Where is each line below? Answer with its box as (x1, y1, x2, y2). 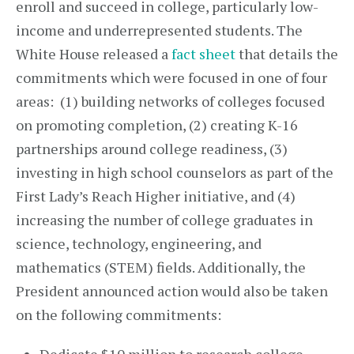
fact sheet (171, 44, 235, 63)
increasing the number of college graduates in (16, 210, 313, 229)
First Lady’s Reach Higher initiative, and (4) (16, 186, 296, 205)
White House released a (16, 44, 171, 63)
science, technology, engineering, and (16, 234, 262, 253)
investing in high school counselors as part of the (16, 163, 333, 182)
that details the (235, 44, 338, 63)
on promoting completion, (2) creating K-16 (16, 115, 298, 134)
